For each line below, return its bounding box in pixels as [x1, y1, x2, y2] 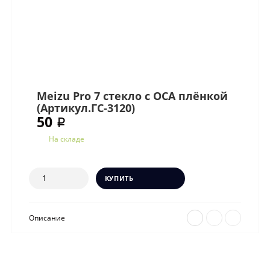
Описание [28, 212, 67, 222]
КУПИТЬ [104, 173, 134, 183]
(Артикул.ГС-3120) [37, 100, 136, 115]
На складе [47, 134, 85, 144]
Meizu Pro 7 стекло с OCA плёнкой [37, 88, 228, 103]
